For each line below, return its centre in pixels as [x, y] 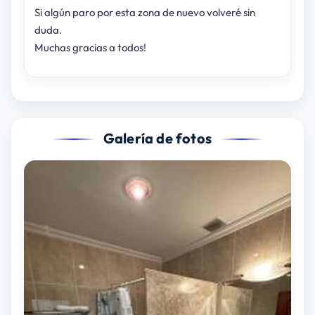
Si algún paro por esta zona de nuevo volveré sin [144, 13]
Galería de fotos [157, 139]
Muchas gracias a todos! [90, 48]
